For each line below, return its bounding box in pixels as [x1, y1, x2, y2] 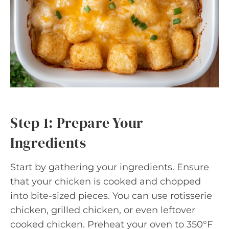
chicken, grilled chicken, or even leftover [10, 204, 195, 216]
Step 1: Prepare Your [10, 112, 143, 132]
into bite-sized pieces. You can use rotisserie [10, 190, 212, 201]
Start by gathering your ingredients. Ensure [10, 161, 209, 173]
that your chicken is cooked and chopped [10, 175, 201, 187]
